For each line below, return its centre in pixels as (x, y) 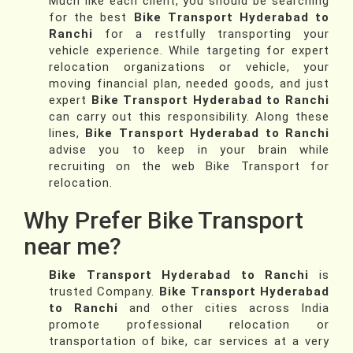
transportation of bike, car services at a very (189, 342)
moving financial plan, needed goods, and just (189, 84)
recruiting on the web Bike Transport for (189, 167)
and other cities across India (224, 308)
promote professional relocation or (189, 325)
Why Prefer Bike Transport (163, 221)
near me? (72, 247)
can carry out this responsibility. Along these (189, 117)
